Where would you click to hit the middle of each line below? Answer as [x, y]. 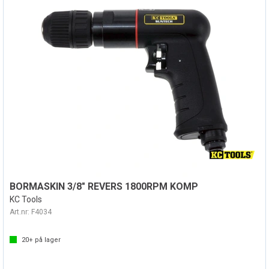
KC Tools [26, 199]
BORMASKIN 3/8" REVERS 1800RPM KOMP [104, 186]
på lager [47, 240]
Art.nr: [20, 212]
